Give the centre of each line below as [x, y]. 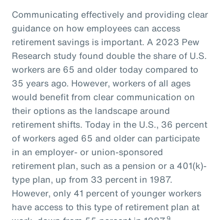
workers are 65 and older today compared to [105, 69]
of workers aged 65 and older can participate [106, 138]
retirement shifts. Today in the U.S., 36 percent [110, 124]
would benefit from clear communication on [103, 97]
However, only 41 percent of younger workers [107, 193]
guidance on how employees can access [96, 28]
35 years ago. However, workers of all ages [101, 83]
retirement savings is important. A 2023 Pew [106, 42]
